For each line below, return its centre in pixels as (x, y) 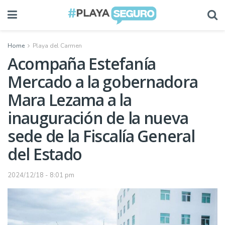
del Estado (45, 154)
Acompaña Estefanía (82, 64)
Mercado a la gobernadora (103, 82)
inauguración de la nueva (98, 118)
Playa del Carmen (57, 46)
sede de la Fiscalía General (101, 136)
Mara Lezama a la (70, 100)
